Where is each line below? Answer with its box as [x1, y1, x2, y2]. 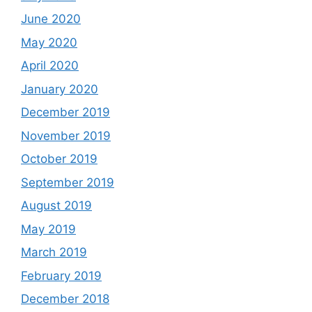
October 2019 [21, 152, 97, 166]
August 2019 [21, 198, 92, 212]
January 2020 [21, 81, 98, 96]
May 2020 [21, 35, 77, 49]
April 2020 [21, 58, 79, 72]
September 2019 [21, 175, 114, 189]
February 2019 [21, 268, 102, 283]
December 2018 [21, 292, 109, 306]
